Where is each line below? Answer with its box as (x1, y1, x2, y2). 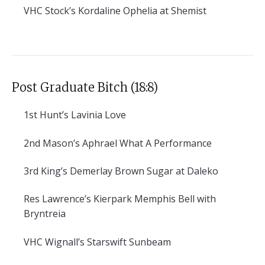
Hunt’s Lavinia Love (37, 108, 126, 122)
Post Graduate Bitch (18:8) (12, 80, 158, 95)
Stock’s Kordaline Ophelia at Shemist (43, 4, 206, 17)
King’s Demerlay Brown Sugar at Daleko (38, 164, 218, 177)
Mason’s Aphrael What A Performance (40, 136, 212, 150)
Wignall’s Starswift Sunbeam (43, 235, 171, 248)
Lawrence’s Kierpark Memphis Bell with (40, 192, 216, 206)
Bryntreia (24, 207, 66, 221)
